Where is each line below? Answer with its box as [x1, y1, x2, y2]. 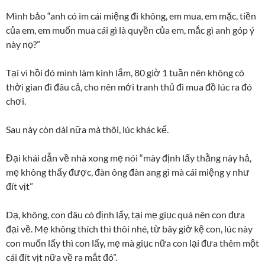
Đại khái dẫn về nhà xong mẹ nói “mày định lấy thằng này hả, [6, 152, 251, 163]
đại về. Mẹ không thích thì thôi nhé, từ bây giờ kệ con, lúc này [6, 223, 253, 234]
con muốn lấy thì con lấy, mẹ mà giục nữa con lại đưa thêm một [6, 237, 259, 248]
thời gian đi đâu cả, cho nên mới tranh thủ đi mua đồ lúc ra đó [6, 81, 252, 92]
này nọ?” [6, 38, 40, 50]
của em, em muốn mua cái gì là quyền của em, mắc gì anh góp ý [6, 24, 254, 35]
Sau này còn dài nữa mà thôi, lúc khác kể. [6, 124, 169, 135]
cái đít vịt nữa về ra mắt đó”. [6, 251, 117, 263]
